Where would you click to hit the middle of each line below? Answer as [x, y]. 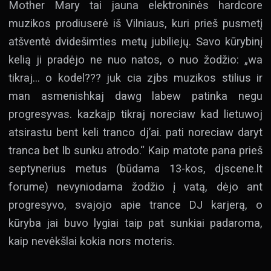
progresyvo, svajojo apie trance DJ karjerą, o [135, 204]
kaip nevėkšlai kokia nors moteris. [92, 241]
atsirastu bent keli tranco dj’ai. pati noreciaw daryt [135, 132]
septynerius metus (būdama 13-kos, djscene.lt [135, 168]
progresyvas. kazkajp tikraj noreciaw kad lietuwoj [135, 114]
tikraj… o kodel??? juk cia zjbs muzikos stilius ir [135, 77]
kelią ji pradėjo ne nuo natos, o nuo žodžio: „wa [135, 59]
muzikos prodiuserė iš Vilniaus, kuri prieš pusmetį [135, 23]
